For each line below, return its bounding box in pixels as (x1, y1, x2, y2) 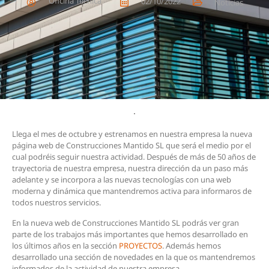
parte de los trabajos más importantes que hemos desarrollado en (12, 228, 248, 240)
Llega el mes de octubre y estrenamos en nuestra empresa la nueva (12, 128, 252, 140)
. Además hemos (162, 240, 221, 251)
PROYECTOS (119, 240, 162, 251)
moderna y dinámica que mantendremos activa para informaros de (12, 186, 252, 197)
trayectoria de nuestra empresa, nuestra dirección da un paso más (12, 163, 248, 174)
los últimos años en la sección (12, 240, 119, 251)
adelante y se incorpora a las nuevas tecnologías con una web (12, 174, 231, 186)
